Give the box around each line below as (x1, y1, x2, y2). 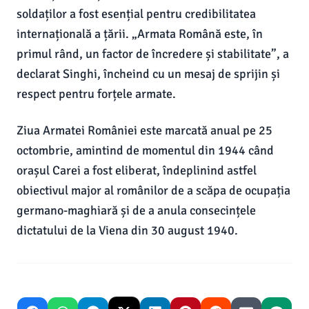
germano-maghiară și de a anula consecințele (17, 203, 256, 218)
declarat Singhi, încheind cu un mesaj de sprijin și (17, 66, 280, 81)
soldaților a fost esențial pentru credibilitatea (17, 6, 256, 21)
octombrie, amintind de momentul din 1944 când (17, 143, 274, 158)
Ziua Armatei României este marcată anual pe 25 (17, 123, 272, 138)
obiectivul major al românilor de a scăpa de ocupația (17, 183, 290, 198)
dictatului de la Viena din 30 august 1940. (17, 223, 238, 238)
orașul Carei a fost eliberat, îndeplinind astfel (17, 163, 257, 178)
